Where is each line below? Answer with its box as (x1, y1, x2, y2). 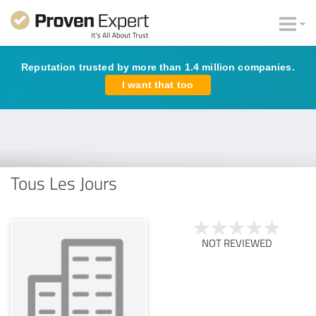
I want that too (122, 79, 194, 90)
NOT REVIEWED (202, 235, 272, 250)
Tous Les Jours (11, 170, 117, 195)
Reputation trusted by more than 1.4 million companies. (21, 61, 295, 73)
